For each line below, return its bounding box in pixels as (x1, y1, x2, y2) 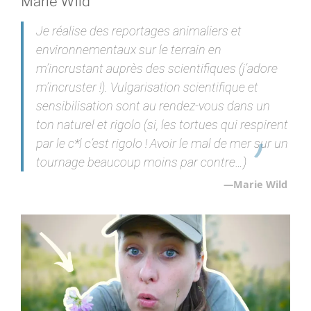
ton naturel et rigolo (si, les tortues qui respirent (35, 117, 288, 132)
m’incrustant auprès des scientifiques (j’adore (35, 60, 278, 76)
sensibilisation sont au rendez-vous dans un (35, 98, 270, 113)
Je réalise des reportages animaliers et (35, 23, 242, 38)
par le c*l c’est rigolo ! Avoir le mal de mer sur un (35, 135, 288, 151)
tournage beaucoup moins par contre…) (35, 154, 249, 169)
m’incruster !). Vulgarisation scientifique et (35, 79, 258, 94)
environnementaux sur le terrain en (35, 42, 221, 57)
